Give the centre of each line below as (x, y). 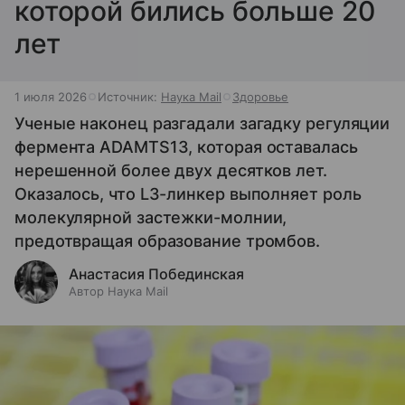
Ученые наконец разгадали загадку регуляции (202, 123)
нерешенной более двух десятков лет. (171, 170)
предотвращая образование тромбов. (168, 241)
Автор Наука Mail (118, 291)
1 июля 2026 (51, 97)
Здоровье (260, 97)
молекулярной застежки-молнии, (151, 217)
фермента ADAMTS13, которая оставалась (186, 147)
